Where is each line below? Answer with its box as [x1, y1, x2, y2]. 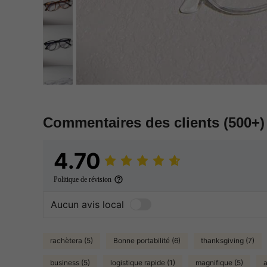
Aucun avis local [51, 198, 124, 211]
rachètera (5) [50, 236, 93, 246]
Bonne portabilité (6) [113, 236, 181, 246]
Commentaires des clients [43, 114, 223, 131]
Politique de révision [54, 175, 111, 184]
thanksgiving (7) [201, 236, 254, 246]
